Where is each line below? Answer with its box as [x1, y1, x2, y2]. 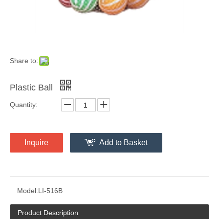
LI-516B [38, 187, 63, 195]
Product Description [18, 209, 78, 217]
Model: [17, 187, 38, 195]
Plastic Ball [10, 83, 55, 93]
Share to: [10, 57, 38, 65]
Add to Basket [99, 138, 148, 147]
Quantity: [10, 101, 38, 109]
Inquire [24, 138, 48, 147]
